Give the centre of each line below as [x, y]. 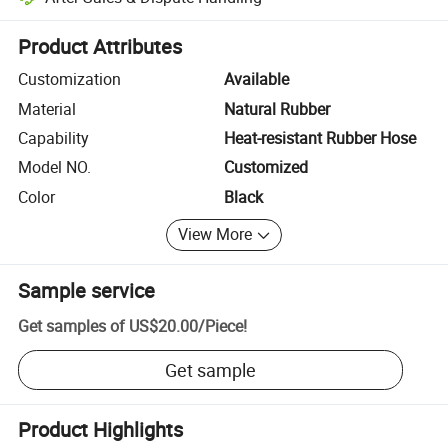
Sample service [87, 290]
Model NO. [55, 167]
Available [256, 79]
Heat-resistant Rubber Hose [320, 137]
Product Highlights [101, 430]
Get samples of [72, 326]
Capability [54, 137]
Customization [70, 79]
